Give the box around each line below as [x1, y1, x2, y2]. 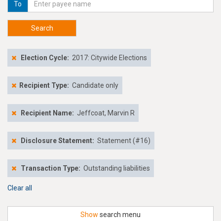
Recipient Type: [19, 81, 69, 89]
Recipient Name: [21, 109, 75, 117]
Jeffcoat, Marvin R [77, 109, 135, 117]
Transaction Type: [21, 164, 80, 172]
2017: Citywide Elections [72, 54, 147, 62]
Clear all [7, 184, 32, 192]
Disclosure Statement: [21, 137, 94, 145]
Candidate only [71, 81, 118, 89]
